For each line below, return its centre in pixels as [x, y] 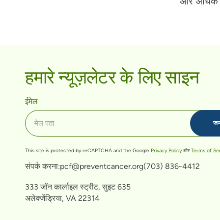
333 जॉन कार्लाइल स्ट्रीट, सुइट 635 [78, 187]
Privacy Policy [166, 151]
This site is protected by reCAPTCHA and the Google [88, 151]
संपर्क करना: [43, 166]
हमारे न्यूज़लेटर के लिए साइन [112, 76]
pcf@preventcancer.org [102, 166]
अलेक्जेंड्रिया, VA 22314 [63, 198]
